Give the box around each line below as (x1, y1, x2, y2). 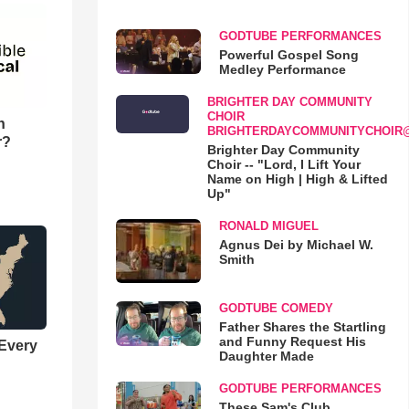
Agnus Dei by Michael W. (218, 237, 373, 252)
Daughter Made (218, 348, 314, 363)
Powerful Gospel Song (218, 47, 359, 62)
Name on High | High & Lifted (206, 172, 388, 186)
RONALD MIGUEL (218, 219, 319, 233)
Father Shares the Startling (218, 319, 386, 334)
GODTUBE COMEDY (218, 300, 333, 315)
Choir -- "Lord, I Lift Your (206, 157, 361, 172)
